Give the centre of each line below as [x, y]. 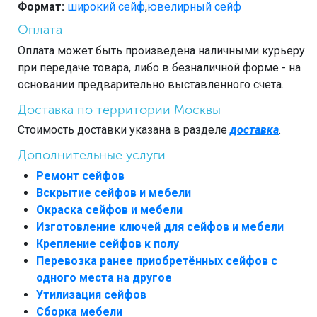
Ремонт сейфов [80, 175]
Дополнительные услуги [92, 155]
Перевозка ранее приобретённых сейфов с [157, 260]
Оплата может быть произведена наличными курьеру [161, 50]
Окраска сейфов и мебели [109, 209]
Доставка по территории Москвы [119, 109]
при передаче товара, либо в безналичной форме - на [159, 67]
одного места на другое [104, 277]
